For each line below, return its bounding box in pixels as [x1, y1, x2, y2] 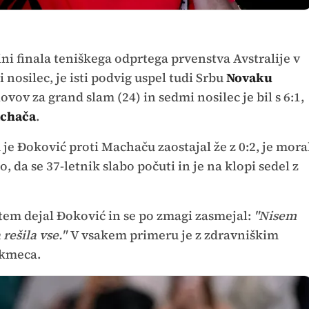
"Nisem [253, 206, 297, 224]
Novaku [226, 68, 272, 86]
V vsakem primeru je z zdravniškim [68, 226, 279, 243]
